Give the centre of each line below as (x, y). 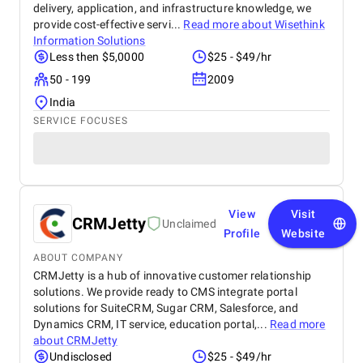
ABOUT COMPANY (78, 258)
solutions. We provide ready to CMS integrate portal (165, 292)
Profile (242, 233)
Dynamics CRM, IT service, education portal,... (152, 324)
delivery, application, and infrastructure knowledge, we (173, 8)
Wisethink (300, 24)
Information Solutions (90, 41)
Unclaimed (189, 224)
